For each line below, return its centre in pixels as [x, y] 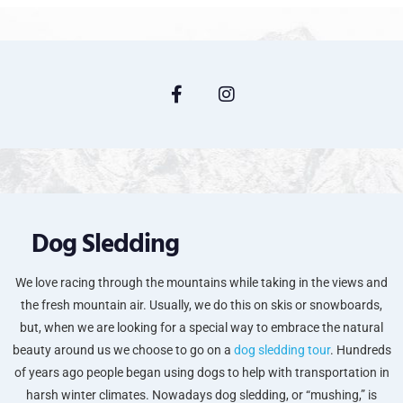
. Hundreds [360, 349]
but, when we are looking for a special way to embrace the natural [201, 327]
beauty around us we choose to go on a [123, 349]
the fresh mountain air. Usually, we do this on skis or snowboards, [201, 304]
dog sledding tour [282, 349]
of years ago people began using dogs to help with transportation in [201, 372]
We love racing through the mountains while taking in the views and [201, 282]
